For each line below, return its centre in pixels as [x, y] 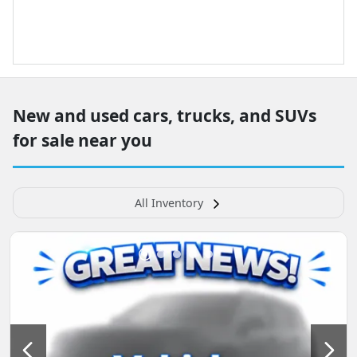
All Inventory [169, 203]
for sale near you [82, 140]
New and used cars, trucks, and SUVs [165, 116]
